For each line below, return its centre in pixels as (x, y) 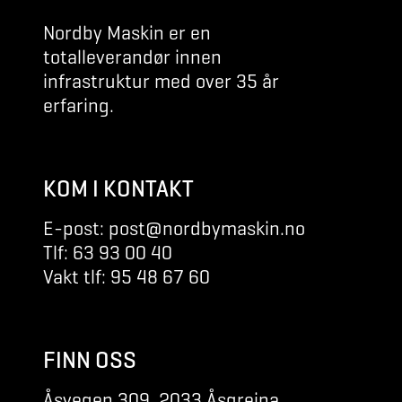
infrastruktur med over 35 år (161, 81)
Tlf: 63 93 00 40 (108, 252)
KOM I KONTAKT (118, 188)
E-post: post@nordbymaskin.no (174, 228)
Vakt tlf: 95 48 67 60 (127, 276)
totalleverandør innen (132, 57)
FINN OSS (90, 359)
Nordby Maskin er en (127, 32)
